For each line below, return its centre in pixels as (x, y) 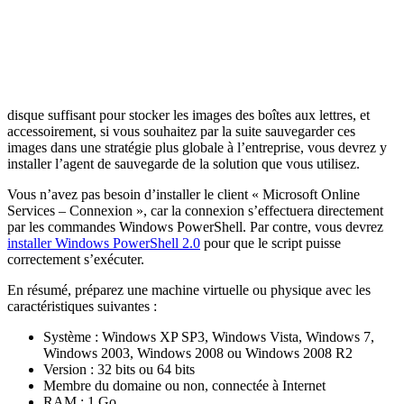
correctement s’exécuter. (76, 259)
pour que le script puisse (271, 243)
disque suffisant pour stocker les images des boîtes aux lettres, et (188, 115)
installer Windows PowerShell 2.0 (104, 243)
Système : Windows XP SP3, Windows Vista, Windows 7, (209, 336)
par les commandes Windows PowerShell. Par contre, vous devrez (195, 226)
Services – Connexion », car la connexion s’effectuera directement (195, 210)
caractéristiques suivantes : (82, 306)
